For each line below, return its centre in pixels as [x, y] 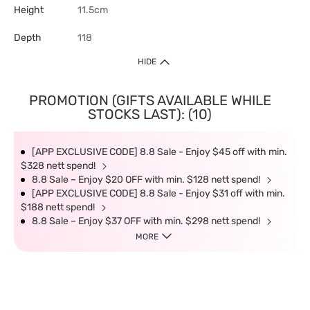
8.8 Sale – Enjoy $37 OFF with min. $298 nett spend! [147, 221]
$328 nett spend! [59, 166]
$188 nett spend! [59, 207]
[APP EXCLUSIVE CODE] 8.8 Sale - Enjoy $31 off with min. [158, 193]
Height [29, 10]
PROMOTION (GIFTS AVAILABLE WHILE [150, 100]
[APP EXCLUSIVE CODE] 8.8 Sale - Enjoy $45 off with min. [159, 152]
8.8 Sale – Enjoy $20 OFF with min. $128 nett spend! [147, 180]
